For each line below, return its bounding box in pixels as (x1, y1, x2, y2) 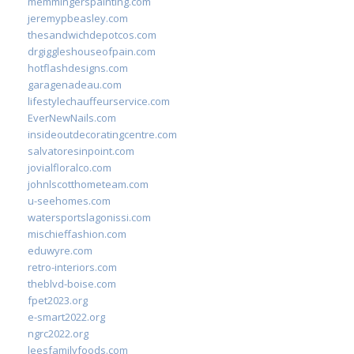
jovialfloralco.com (28, 160, 111, 175)
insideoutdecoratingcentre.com (28, 127, 177, 141)
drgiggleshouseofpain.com (28, 44, 156, 58)
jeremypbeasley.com (28, 11, 128, 25)
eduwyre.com (28, 243, 92, 258)
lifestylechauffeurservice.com (28, 94, 170, 108)
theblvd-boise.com (28, 277, 116, 291)
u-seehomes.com (28, 194, 111, 208)
